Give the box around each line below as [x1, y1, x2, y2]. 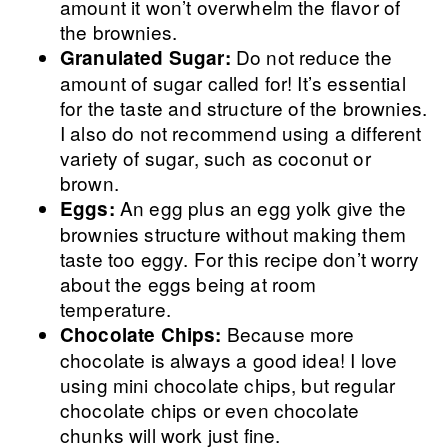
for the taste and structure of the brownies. [60, 94, 428, 121]
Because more [226, 320, 355, 347]
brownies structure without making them [60, 220, 407, 247]
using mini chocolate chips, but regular [60, 371, 396, 398]
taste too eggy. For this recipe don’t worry [60, 245, 419, 272]
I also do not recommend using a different [60, 119, 422, 146]
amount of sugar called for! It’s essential [60, 69, 406, 96]
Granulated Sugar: [60, 44, 236, 71]
